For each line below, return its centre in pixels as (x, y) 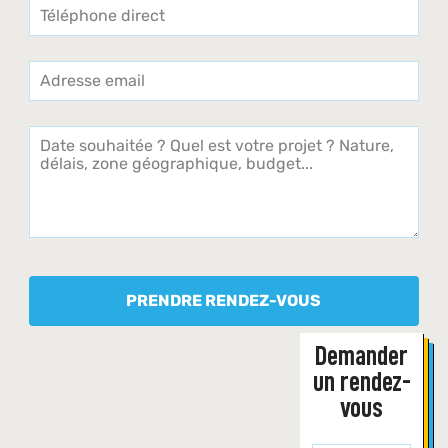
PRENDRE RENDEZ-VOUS (224, 301)
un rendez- (361, 383)
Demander (361, 357)
